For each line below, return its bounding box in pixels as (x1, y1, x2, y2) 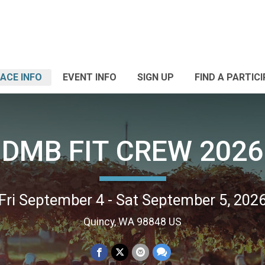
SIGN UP (137, 72, 174, 83)
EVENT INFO (63, 72, 117, 83)
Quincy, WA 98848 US (83, 215, 182, 228)
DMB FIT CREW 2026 (2, 134, 263, 168)
